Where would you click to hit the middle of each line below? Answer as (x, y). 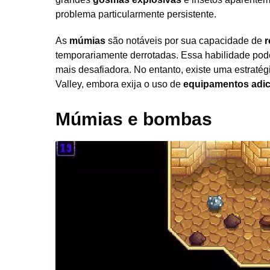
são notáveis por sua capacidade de (185, 41)
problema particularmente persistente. (136, 14)
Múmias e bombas (134, 119)
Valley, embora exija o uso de (119, 84)
